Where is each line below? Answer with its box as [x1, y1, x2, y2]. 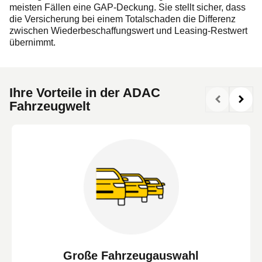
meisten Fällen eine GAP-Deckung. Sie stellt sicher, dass [9, 2, 246, 13]
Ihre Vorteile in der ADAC [9, 85, 160, 101]
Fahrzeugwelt [9, 99, 90, 114]
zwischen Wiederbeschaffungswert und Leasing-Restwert [9, 26, 247, 36]
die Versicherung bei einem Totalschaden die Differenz [9, 14, 236, 25]
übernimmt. [9, 37, 56, 48]
